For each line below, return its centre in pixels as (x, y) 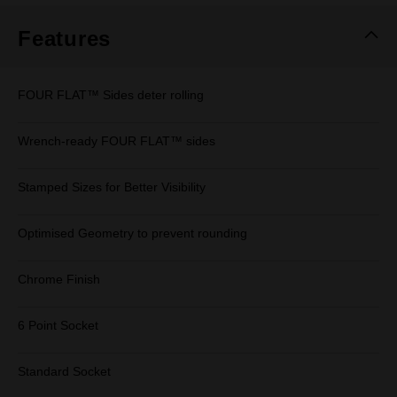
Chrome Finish (59, 279)
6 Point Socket (58, 325)
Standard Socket (64, 371)
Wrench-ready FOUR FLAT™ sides (117, 141)
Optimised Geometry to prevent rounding (132, 233)
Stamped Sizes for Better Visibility (112, 187)
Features (65, 39)
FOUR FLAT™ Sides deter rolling (111, 95)
